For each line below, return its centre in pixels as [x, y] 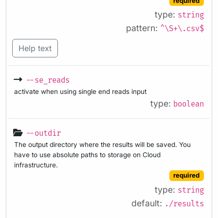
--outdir [43, 133]
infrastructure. [36, 165]
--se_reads [48, 80]
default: [148, 203]
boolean [189, 104]
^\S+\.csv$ [182, 29]
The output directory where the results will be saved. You [102, 144]
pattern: [143, 28]
